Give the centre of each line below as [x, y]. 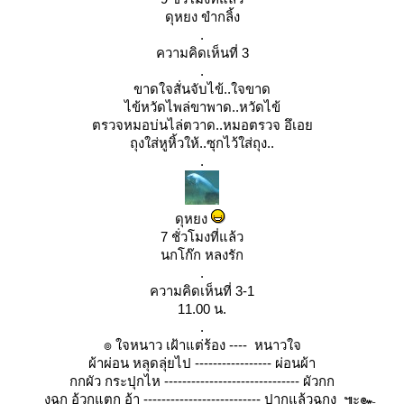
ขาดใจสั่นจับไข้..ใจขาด [202, 89]
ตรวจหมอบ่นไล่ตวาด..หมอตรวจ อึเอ [202, 125]
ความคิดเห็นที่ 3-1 [202, 291]
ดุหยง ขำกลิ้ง [202, 17]
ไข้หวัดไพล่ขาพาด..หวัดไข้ [202, 107]
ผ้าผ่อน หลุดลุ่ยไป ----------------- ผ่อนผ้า [202, 363]
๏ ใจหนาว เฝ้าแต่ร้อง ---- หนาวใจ [202, 345]
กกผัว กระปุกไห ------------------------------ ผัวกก [202, 381]
